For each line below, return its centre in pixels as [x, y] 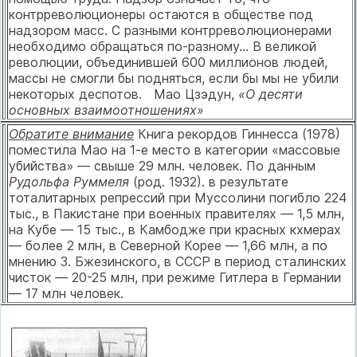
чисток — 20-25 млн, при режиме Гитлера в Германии [175, 277]
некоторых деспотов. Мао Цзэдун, [124, 94]
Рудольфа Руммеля [71, 181]
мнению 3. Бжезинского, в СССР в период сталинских [178, 261]
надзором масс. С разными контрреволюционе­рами [170, 30]
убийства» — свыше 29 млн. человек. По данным [162, 165]
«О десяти [271, 94]
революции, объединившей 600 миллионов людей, [168, 62]
